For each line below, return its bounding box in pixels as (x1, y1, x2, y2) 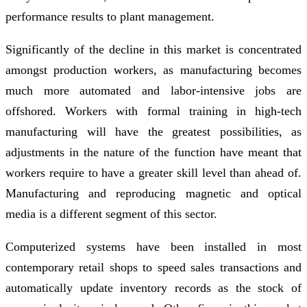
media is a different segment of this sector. (5, 206, 217, 221)
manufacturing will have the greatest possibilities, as (5, 124, 302, 138)
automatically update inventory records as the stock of (5, 280, 302, 295)
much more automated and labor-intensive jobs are (5, 83, 302, 97)
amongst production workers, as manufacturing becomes (5, 62, 302, 77)
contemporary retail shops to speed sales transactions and (5, 260, 302, 274)
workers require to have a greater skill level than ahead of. (5, 165, 302, 180)
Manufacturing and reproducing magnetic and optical (5, 186, 302, 200)
